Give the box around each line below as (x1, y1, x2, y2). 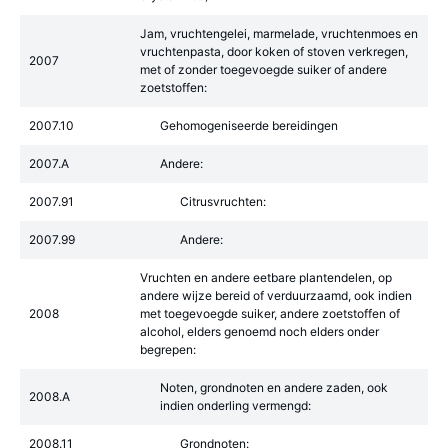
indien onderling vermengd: (160, 398, 311, 413)
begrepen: (140, 342, 196, 357)
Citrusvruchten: (180, 194, 266, 209)
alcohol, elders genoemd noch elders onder (140, 324, 379, 339)
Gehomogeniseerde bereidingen (160, 118, 338, 133)
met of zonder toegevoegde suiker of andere (140, 62, 387, 77)
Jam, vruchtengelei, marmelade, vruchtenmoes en (140, 26, 418, 41)
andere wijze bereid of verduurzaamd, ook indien (140, 288, 412, 303)
